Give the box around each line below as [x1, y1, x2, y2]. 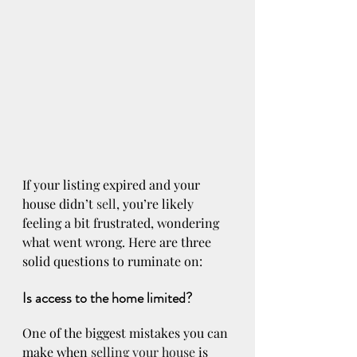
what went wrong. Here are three [22, 233, 214, 251]
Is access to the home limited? [22, 288, 192, 309]
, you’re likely [116, 195, 197, 213]
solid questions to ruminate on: [22, 253, 202, 270]
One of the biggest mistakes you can [22, 324, 231, 342]
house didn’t [22, 195, 96, 213]
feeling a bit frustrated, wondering [22, 214, 222, 232]
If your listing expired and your [22, 176, 203, 194]
